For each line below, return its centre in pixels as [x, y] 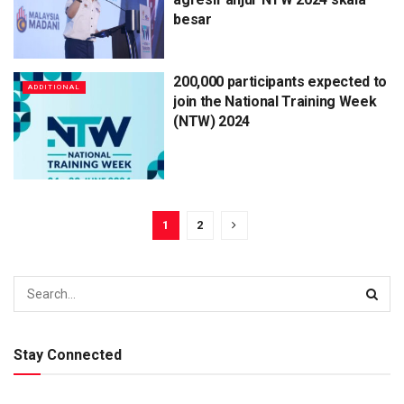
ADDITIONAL [54, 87]
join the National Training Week [275, 101]
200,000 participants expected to [280, 81]
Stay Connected [68, 355]
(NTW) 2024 [211, 121]
